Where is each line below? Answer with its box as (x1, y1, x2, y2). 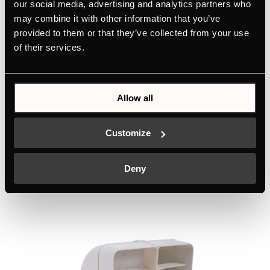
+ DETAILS (61, 58, 96, 67)
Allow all (117, 92, 153, 103)
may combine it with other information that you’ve (14, 13, 221, 24)
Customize (105, 128, 151, 138)
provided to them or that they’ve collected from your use (14, 27, 249, 38)
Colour (54, 41, 82, 51)
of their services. (14, 42, 84, 52)
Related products (13, 149, 110, 164)
